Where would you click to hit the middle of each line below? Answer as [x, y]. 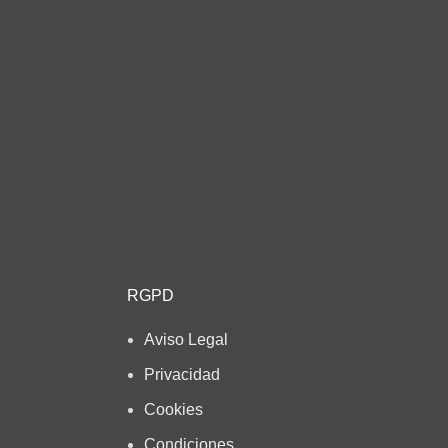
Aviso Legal [185, 339]
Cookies [173, 409]
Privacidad [181, 374]
